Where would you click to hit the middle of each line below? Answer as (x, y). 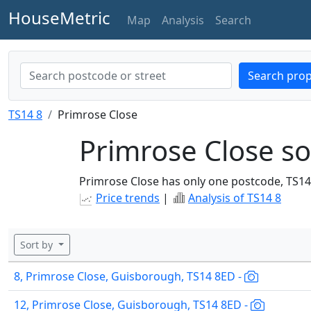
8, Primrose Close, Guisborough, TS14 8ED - (129, 276)
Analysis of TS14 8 (235, 198)
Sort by (38, 245)
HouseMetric (59, 18)
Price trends (128, 198)
